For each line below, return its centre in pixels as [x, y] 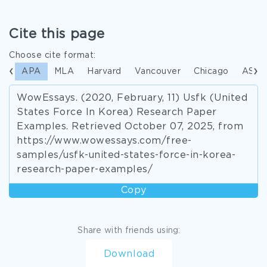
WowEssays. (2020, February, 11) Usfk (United [132, 98]
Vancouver [157, 72]
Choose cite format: [52, 55]
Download [129, 254]
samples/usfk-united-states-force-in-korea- [126, 155]
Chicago [211, 72]
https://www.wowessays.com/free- [104, 141]
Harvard [104, 72]
